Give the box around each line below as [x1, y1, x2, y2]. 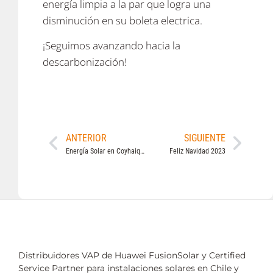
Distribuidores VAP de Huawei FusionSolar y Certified [18, 250, 246, 261]
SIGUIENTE [183, 132, 225, 144]
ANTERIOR [65, 132, 107, 144]
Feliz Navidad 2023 [169, 147, 225, 156]
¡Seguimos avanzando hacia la [43, 38, 180, 53]
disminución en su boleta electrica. [43, 13, 202, 27]
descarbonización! [43, 55, 127, 69]
